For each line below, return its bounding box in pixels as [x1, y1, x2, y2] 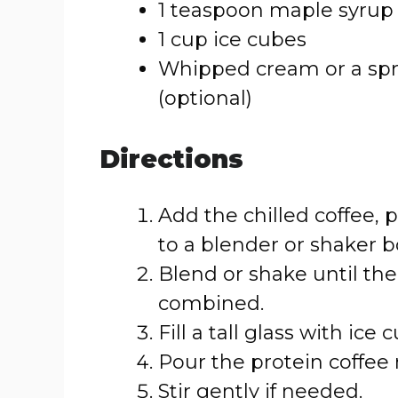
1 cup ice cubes [158, 28, 306, 52]
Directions [99, 144, 243, 174]
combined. [158, 291, 264, 315]
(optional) [158, 86, 252, 110]
